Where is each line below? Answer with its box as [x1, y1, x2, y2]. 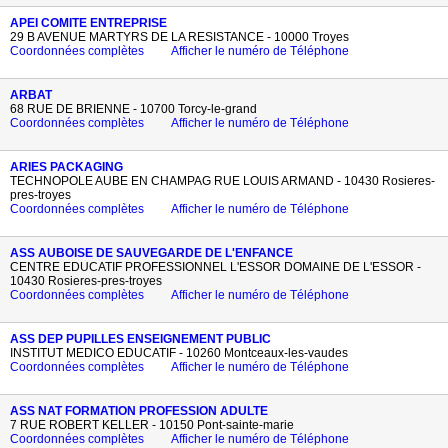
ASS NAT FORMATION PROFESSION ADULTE [10, 404, 268, 418]
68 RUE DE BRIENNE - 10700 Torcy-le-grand [10, 102, 257, 116]
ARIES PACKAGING [10, 160, 123, 174]
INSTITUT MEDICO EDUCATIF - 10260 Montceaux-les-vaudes [10, 346, 348, 360]
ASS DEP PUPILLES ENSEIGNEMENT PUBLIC [10, 332, 271, 346]
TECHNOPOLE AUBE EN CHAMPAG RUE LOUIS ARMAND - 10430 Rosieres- [10, 174, 435, 188]
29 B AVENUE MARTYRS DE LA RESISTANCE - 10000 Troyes [10, 30, 349, 44]
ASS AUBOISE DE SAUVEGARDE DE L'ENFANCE [10, 246, 293, 260]
